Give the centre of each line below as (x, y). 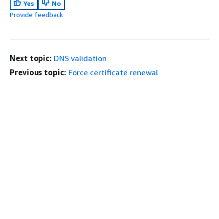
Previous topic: (38, 72)
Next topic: (31, 58)
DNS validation (80, 58)
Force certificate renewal (113, 72)
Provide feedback (36, 14)
